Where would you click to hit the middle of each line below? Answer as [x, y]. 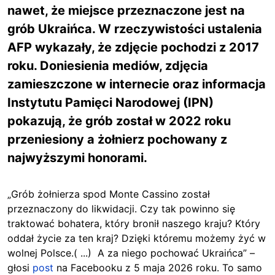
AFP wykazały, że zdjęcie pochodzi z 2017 [133, 47]
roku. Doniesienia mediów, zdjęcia [108, 66]
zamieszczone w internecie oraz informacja [137, 84]
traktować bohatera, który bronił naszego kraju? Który [134, 223]
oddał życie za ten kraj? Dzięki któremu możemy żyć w [137, 238]
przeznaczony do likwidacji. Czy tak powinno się [121, 209]
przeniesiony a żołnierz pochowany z [117, 139]
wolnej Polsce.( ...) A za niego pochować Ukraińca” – [131, 253]
